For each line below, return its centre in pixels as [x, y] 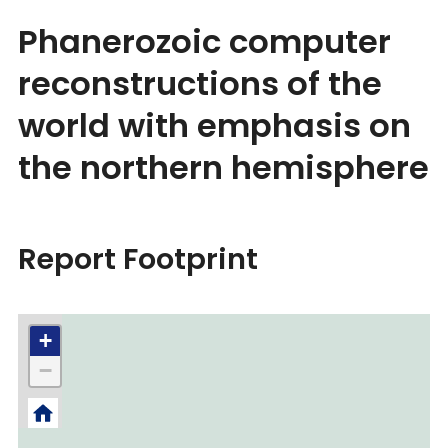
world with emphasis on [214, 125]
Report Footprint [138, 258]
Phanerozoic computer [204, 41]
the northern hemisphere [223, 167]
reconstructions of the [200, 83]
